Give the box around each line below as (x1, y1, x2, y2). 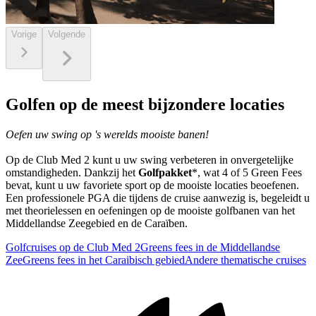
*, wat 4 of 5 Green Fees (192, 166, 302, 178)
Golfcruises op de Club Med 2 (6, 241, 140, 253)
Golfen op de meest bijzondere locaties (6, 95, 284, 114)
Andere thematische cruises (185, 253, 306, 266)
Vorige (11, 28, 37, 39)
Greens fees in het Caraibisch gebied (23, 253, 185, 266)
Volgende (48, 28, 85, 39)
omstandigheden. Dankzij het (6, 166, 138, 178)
